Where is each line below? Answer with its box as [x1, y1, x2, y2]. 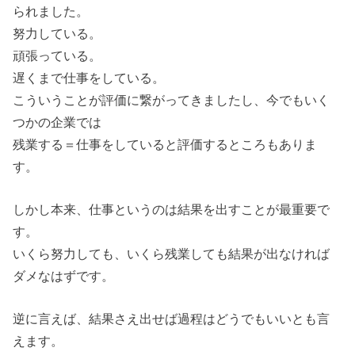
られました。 [13, 3, 90, 18]
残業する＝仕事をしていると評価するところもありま [13, 136, 318, 151]
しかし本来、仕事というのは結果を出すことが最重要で [13, 201, 330, 216]
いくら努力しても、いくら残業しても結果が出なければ [13, 246, 330, 261]
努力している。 [13, 25, 102, 40]
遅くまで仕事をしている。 [13, 70, 166, 85]
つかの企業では [13, 114, 102, 129]
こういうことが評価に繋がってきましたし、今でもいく [13, 92, 330, 107]
